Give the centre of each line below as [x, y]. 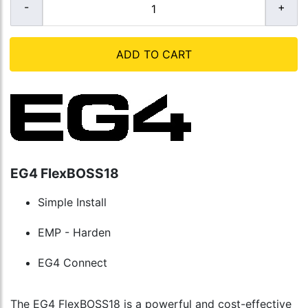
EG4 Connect [73, 263]
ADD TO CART [154, 55]
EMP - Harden [74, 233]
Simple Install [72, 202]
